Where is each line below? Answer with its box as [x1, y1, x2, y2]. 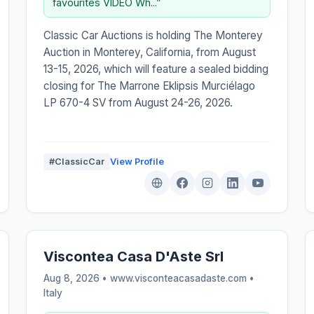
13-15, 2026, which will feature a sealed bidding [43, 62, 269, 76]
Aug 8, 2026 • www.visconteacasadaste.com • [43, 272, 255, 284]
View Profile [110, 156, 165, 167]
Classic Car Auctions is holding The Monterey [43, 28, 264, 42]
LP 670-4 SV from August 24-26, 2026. [43, 95, 233, 109]
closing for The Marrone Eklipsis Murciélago [43, 78, 256, 93]
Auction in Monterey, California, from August [43, 45, 257, 59]
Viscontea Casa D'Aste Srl [43, 247, 224, 265]
